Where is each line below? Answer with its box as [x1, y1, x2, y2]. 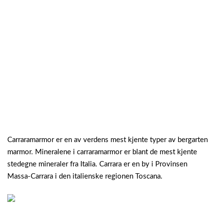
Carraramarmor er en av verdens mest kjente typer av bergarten [7, 136, 208, 144]
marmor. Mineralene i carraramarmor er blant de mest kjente [7, 148, 197, 156]
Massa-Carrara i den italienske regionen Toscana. [7, 173, 163, 181]
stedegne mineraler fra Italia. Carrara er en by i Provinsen [7, 161, 187, 168]
